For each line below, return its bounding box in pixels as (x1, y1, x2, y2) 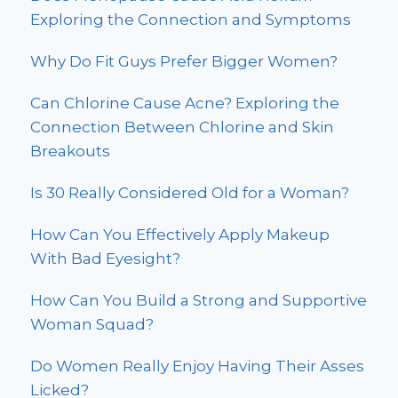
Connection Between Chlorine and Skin (30, 118, 334, 137)
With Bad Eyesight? (30, 250, 180, 268)
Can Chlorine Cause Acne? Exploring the (30, 94, 339, 113)
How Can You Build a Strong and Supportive (30, 291, 367, 310)
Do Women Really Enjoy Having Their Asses (30, 357, 364, 376)
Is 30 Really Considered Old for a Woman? (30, 184, 349, 203)
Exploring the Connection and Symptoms (30, 11, 351, 29)
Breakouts (30, 142, 110, 161)
